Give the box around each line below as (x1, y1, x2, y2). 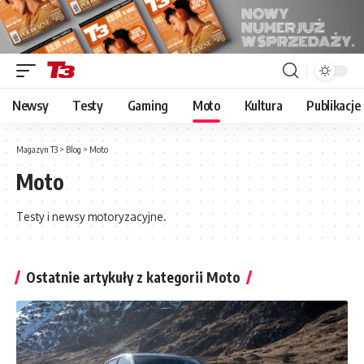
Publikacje (306, 97, 361, 115)
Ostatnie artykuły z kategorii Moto (26, 268, 240, 287)
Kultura (244, 97, 283, 115)
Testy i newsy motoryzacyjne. (16, 210, 167, 224)
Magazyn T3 (16, 144, 58, 155)
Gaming (127, 97, 168, 115)
